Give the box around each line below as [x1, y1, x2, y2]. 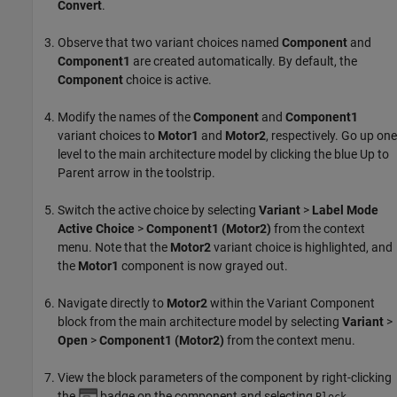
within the [207, 295, 267, 310]
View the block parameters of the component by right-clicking [58, 370, 392, 385]
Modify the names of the [58, 109, 193, 124]
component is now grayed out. [119, 258, 288, 273]
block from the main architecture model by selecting [58, 314, 342, 329]
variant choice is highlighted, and [211, 239, 393, 254]
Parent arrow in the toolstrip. [58, 165, 215, 180]
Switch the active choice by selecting [58, 202, 259, 217]
